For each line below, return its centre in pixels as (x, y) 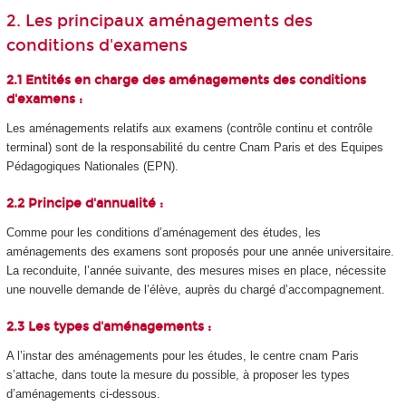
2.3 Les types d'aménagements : (108, 326)
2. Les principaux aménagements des (159, 20)
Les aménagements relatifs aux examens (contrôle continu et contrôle (189, 129)
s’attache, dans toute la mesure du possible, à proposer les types (178, 374)
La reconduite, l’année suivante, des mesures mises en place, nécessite (196, 271)
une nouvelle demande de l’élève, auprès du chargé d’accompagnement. (195, 290)
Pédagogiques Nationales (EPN (88, 167)
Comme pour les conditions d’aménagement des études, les (163, 233)
